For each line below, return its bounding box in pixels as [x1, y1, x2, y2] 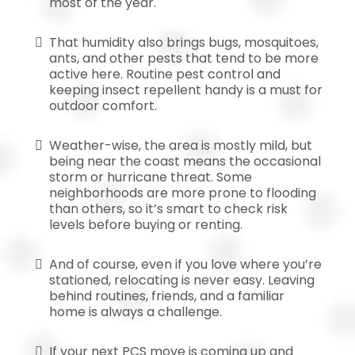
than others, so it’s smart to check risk [49, 199, 288, 218]
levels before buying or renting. [49, 215, 242, 234]
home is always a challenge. [49, 302, 222, 321]
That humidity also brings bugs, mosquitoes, [49, 32, 319, 52]
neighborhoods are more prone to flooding [49, 183, 316, 202]
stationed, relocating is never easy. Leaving [49, 270, 315, 289]
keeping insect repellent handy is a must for [49, 80, 323, 99]
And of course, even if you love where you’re [49, 254, 322, 273]
